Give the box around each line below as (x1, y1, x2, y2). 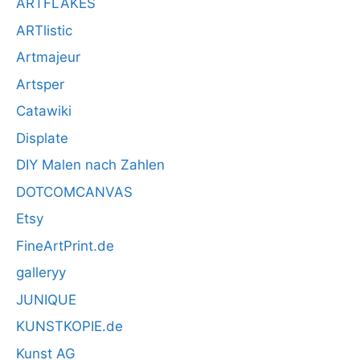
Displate (16, 129, 68, 146)
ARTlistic (16, 22, 72, 39)
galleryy (16, 264, 66, 280)
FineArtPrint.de (16, 237, 114, 254)
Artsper (16, 76, 64, 92)
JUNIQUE (16, 291, 76, 308)
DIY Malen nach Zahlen (16, 157, 165, 173)
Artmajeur (16, 49, 80, 65)
